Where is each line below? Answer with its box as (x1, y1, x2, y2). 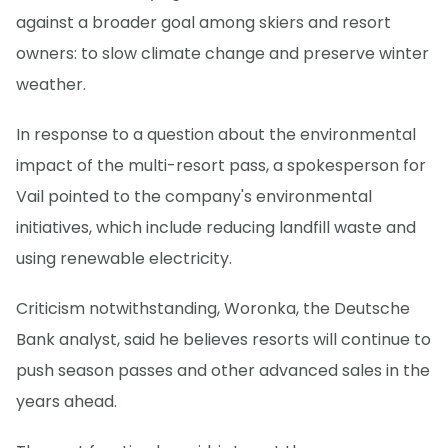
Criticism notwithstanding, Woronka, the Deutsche (16, 296, 410, 320)
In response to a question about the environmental (16, 122, 416, 146)
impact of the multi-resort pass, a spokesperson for (16, 153, 426, 177)
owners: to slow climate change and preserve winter (16, 41, 429, 65)
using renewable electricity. (16, 246, 232, 270)
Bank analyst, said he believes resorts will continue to (16, 327, 431, 351)
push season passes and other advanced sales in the (16, 358, 430, 382)
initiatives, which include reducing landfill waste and (16, 215, 416, 239)
